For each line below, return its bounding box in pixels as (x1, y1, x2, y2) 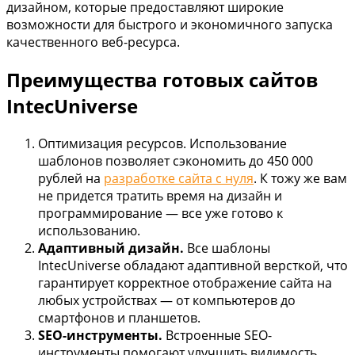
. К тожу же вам (254, 169, 347, 187)
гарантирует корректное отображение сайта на (38, 273, 332, 292)
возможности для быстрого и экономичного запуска (6, 15, 333, 33)
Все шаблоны (184, 239, 270, 257)
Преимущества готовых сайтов (6, 66, 318, 93)
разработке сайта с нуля (104, 169, 254, 187)
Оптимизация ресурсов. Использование (38, 134, 287, 152)
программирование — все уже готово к (38, 204, 283, 222)
